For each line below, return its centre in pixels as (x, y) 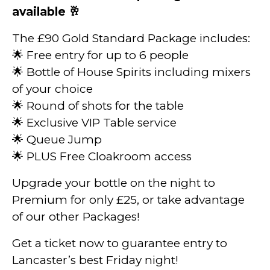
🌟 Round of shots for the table (98, 105)
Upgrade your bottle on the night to (114, 183)
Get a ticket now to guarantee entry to (120, 243)
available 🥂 (46, 11)
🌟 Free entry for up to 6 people (100, 55)
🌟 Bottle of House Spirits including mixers (131, 72)
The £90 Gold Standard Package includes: (131, 38)
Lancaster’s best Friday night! (95, 260)
